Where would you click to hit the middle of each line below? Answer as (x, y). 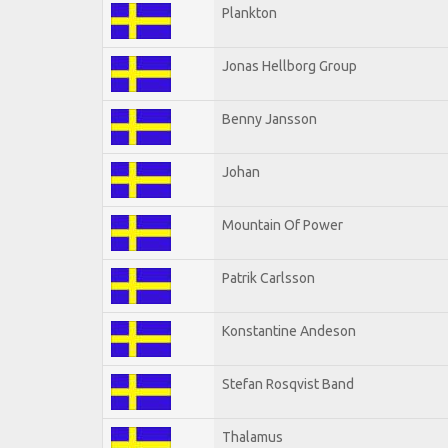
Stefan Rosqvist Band (288, 383)
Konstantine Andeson (289, 330)
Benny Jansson (269, 118)
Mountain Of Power (282, 224)
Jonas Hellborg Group (289, 65)
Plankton (249, 12)
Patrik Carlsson (268, 277)
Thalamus (252, 436)
